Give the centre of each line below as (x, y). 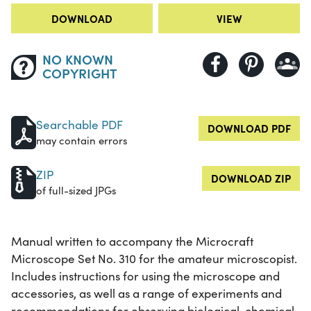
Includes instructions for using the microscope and (145, 276)
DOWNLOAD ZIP (251, 178)
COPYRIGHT (79, 73)
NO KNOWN (77, 59)
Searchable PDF (79, 125)
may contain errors (82, 141)
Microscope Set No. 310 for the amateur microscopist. (154, 259)
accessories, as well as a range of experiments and (146, 294)
